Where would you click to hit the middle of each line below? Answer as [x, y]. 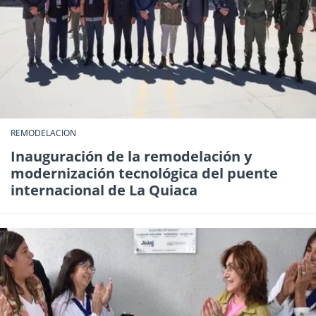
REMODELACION [43, 133]
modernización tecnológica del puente [144, 173]
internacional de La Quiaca [104, 190]
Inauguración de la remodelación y [131, 156]
